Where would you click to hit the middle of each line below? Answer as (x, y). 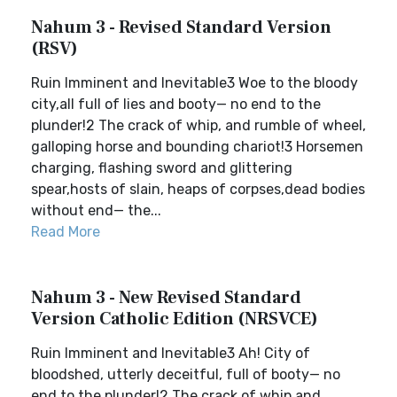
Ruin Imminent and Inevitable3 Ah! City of (171, 353)
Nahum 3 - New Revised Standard (166, 298)
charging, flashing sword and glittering (162, 168)
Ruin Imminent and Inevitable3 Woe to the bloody (195, 83)
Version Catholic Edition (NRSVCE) (175, 319)
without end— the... (96, 210)
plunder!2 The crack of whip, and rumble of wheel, (198, 125)
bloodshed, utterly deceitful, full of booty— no (186, 374)
